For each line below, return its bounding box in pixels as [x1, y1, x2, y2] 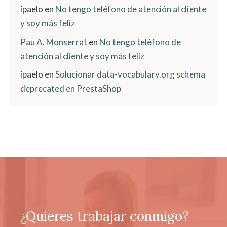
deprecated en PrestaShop [20, 83, 121, 94]
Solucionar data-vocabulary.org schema [55, 69, 205, 80]
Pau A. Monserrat [20, 36, 87, 47]
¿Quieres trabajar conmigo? [20, 208, 189, 224]
